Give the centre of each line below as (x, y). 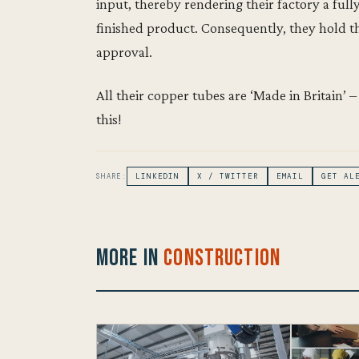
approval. (124, 52)
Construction (222, 258)
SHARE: (111, 177)
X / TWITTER (228, 177)
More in (130, 258)
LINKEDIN (157, 177)
